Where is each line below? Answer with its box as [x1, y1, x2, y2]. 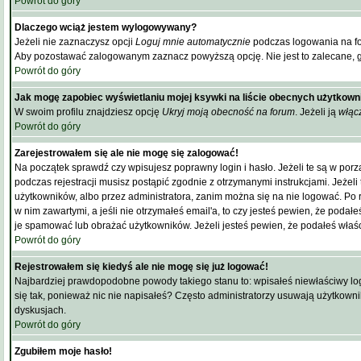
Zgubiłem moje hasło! [15, 346, 112, 357]
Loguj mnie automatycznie [135, 36, 251, 48]
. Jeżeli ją [295, 106, 338, 118]
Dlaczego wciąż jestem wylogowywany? [15, 22, 197, 33]
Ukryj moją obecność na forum [162, 106, 295, 118]
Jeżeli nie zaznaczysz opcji [15, 36, 135, 48]
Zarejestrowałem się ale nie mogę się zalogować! [15, 147, 239, 159]
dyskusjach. [15, 305, 66, 316]
